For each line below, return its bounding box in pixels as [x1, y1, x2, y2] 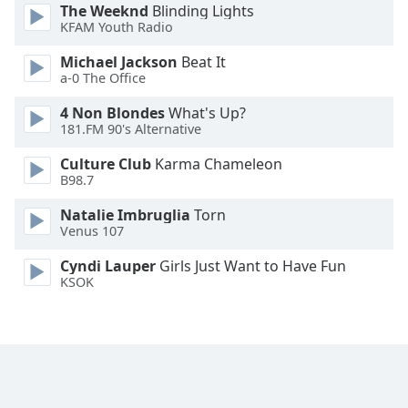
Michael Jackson [60, 52, 178, 72]
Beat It [178, 52, 226, 72]
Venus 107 [60, 222, 124, 240]
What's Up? [165, 103, 246, 123]
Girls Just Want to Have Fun [156, 256, 346, 276]
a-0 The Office [60, 69, 146, 87]
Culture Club [60, 154, 151, 174]
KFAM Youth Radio [60, 18, 173, 36]
